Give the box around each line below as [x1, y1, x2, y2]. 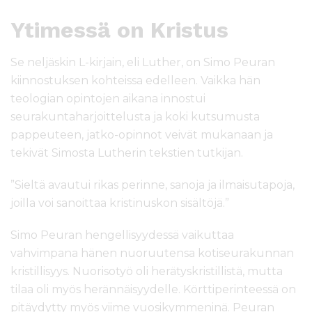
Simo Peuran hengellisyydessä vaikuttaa [10, 228, 234, 242]
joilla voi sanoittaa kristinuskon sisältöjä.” [10, 196, 229, 210]
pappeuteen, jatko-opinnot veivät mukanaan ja [10, 128, 273, 142]
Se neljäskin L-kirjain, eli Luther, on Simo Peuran [10, 56, 275, 70]
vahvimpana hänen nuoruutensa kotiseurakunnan [10, 247, 294, 260]
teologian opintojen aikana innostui [10, 92, 205, 106]
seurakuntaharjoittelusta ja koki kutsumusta [10, 110, 260, 124]
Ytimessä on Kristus [10, 17, 228, 44]
